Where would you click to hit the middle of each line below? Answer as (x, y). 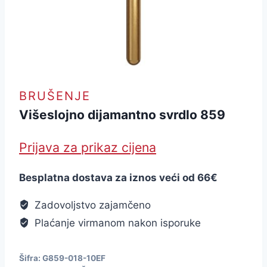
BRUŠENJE (55, 96)
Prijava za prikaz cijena (88, 147)
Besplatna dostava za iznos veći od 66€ (118, 177)
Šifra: (31, 258)
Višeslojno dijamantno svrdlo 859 (122, 115)
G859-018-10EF (74, 258)
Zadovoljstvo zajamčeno (91, 205)
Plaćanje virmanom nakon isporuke (117, 223)
